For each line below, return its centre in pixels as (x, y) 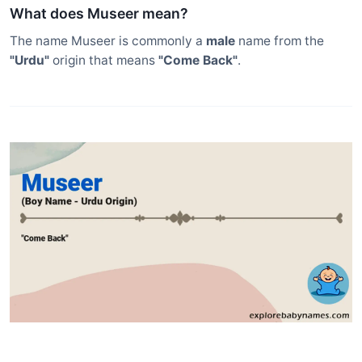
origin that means (104, 60)
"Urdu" (29, 60)
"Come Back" (198, 60)
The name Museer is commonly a (108, 40)
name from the (280, 40)
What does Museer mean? (99, 13)
